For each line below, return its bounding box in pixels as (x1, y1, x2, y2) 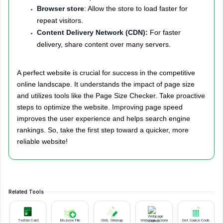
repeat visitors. (37, 16, 83, 24)
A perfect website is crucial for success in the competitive (17, 69, 195, 77)
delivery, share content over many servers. (37, 40, 171, 48)
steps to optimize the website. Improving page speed (17, 103, 183, 111)
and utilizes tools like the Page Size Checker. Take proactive (17, 92, 205, 100)
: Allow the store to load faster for (84, 4, 188, 12)
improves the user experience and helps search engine (17, 114, 190, 122)
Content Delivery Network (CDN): (37, 28, 150, 36)
